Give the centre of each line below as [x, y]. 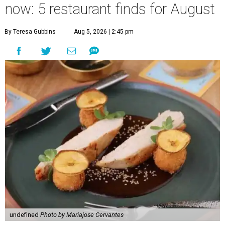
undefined [25, 214]
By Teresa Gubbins [30, 31]
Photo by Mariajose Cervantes [82, 214]
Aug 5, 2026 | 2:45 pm [104, 31]
